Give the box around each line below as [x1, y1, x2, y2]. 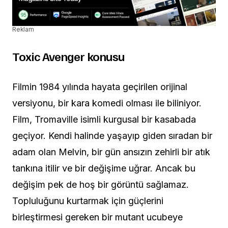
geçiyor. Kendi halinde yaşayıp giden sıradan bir [12, 130, 212, 141]
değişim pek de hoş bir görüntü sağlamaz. [12, 179, 189, 190]
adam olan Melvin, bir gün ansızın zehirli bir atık [12, 146, 210, 157]
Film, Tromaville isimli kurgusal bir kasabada [12, 113, 196, 125]
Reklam [12, 25, 34, 33]
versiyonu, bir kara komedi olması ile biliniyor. [12, 97, 202, 108]
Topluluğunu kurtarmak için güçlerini [12, 195, 163, 206]
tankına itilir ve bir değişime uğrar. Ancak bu [12, 162, 195, 174]
